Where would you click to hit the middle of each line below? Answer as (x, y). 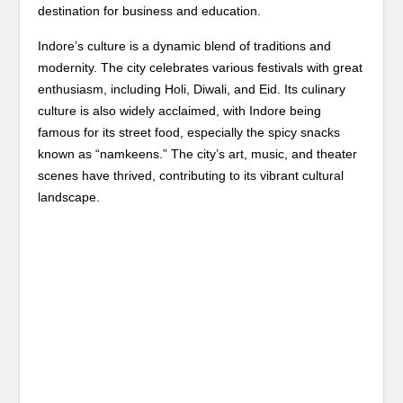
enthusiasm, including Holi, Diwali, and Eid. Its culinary (192, 89)
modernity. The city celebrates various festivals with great (201, 67)
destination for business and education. (150, 11)
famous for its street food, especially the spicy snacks (189, 132)
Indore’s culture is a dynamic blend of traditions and (185, 46)
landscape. (69, 197)
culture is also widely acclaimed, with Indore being (180, 111)
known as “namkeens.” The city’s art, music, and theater (198, 154)
